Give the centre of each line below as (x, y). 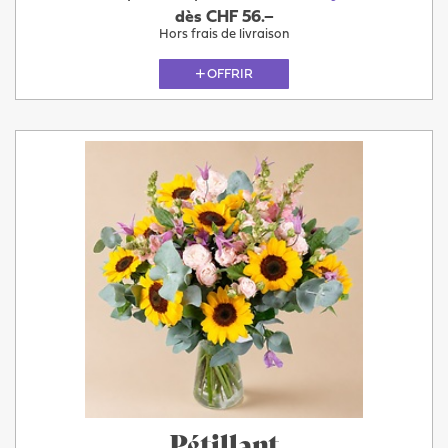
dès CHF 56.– (224, 17)
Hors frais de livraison (224, 34)
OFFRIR (230, 74)
